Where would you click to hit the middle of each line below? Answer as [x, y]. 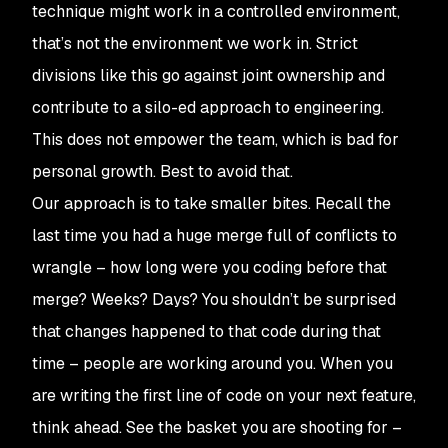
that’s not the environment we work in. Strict [195, 43]
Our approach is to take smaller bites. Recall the [211, 203]
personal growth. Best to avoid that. [162, 171]
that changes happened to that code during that [206, 331]
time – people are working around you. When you [212, 363]
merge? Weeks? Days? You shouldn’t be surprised [214, 299]
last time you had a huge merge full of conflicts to [214, 235]
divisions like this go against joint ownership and [208, 75]
